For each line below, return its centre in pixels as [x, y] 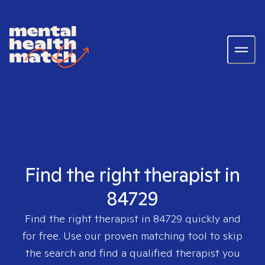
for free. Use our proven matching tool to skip [132, 236]
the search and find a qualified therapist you [132, 253]
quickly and [211, 219]
